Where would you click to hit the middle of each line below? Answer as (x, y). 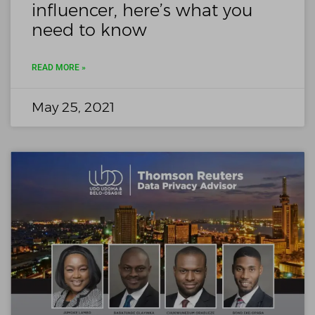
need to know (89, 30)
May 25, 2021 (73, 107)
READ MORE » (59, 67)
